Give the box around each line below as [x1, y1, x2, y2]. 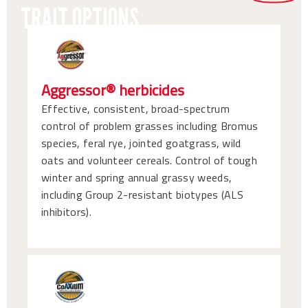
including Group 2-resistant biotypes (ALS [41, 186, 244, 203]
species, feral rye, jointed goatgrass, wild [41, 135, 241, 152]
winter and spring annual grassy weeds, [41, 169, 232, 186]
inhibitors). [41, 203, 91, 221]
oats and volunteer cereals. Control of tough [41, 152, 258, 169]
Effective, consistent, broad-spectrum [41, 100, 230, 118]
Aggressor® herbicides [41, 78, 184, 102]
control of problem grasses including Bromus [41, 118, 258, 135]
